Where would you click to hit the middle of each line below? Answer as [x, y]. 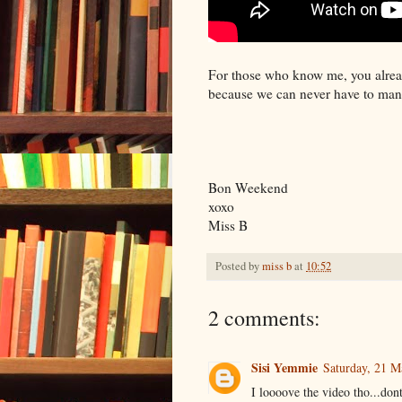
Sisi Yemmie [284, 367]
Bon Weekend [248, 187]
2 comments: [264, 317]
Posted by [239, 266]
